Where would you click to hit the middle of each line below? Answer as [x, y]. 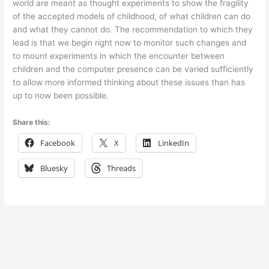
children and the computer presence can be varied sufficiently [133, 69]
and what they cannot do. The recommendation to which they [133, 29]
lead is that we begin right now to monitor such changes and [130, 42]
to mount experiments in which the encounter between [119, 56]
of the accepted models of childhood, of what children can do [132, 16]
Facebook [58, 143]
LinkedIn [174, 143]
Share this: [32, 122]
